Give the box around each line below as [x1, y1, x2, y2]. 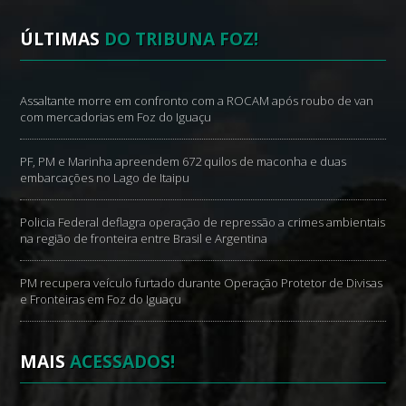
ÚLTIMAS [20, 25, 105, 51]
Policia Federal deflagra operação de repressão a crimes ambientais [20, 213, 386, 230]
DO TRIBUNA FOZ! [104, 25, 259, 51]
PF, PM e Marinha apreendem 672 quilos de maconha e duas [20, 152, 347, 169]
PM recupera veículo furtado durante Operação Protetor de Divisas [20, 274, 383, 291]
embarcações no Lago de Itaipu [20, 169, 190, 186]
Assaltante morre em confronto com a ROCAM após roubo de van [20, 92, 374, 109]
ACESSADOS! [70, 348, 176, 373]
